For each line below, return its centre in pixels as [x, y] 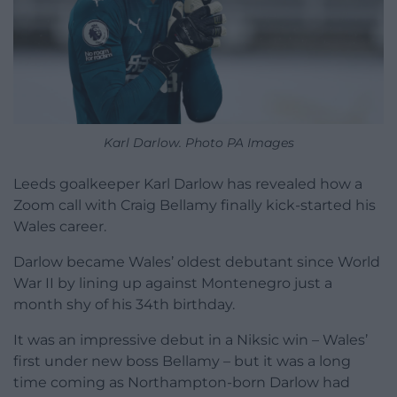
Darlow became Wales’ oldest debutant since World [197, 262]
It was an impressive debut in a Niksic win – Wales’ [191, 340]
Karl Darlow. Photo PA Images [198, 143]
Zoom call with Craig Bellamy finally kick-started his [195, 206]
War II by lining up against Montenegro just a [173, 284]
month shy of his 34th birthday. [124, 305]
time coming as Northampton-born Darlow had [182, 383]
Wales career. [60, 227]
